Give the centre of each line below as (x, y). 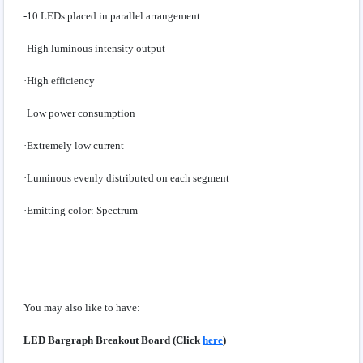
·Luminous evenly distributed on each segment (126, 178)
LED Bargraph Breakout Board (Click (113, 340)
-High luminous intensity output (94, 49)
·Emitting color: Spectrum (81, 211)
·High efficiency (59, 81)
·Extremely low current (74, 146)
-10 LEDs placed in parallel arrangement (112, 16)
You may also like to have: (82, 308)
